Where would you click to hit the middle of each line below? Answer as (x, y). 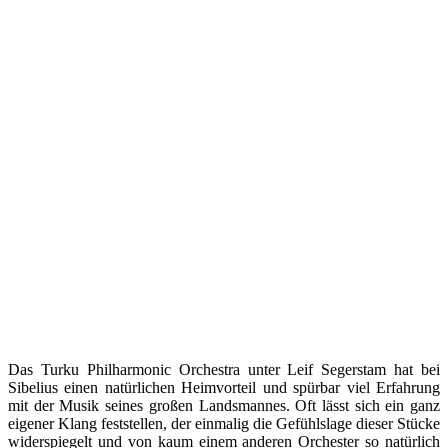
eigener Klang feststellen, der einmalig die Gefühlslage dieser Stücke (224, 423)
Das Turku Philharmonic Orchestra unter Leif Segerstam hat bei (224, 369)
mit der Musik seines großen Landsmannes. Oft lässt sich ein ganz (224, 405)
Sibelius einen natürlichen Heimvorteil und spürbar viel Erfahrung (224, 387)
